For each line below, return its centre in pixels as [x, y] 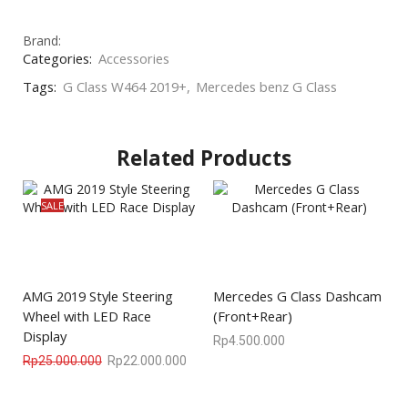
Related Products [204, 158]
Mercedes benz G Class [266, 86]
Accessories [134, 58]
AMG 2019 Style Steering [98, 296]
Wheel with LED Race [87, 316]
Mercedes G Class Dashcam [297, 296]
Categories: [57, 58]
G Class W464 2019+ [125, 86]
